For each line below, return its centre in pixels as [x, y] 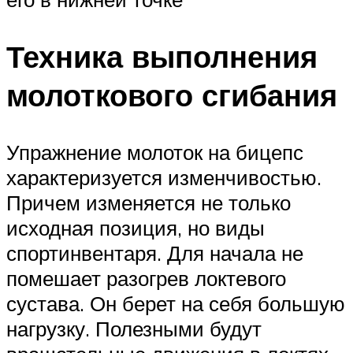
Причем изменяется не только [149, 202]
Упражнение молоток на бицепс [155, 152]
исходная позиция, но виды [136, 227]
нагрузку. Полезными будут [134, 328]
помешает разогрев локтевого [146, 278]
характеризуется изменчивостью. [164, 177]
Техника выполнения [162, 56]
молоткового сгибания [172, 95]
